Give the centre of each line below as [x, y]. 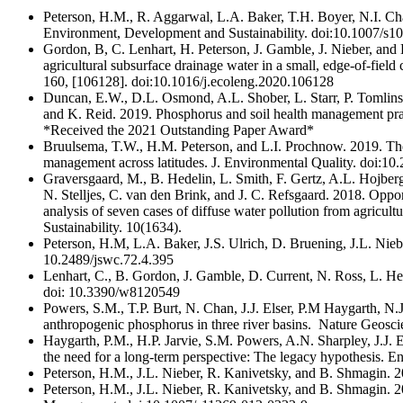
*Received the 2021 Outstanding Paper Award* [179, 130]
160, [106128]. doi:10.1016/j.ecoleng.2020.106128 [188, 82]
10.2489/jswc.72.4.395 [110, 260]
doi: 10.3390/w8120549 [112, 292]
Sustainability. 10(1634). [112, 228]
